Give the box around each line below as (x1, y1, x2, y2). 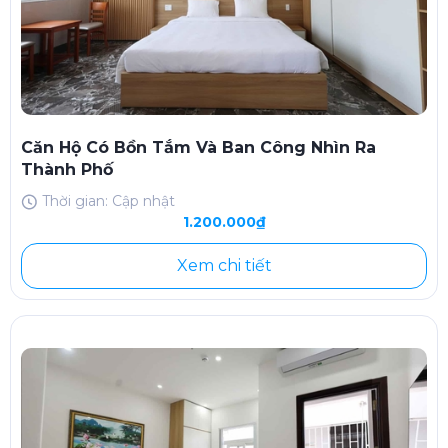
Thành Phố (21, 160, 113, 180)
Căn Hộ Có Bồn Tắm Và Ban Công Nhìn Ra (21, 138, 376, 158)
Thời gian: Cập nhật (42, 192, 175, 211)
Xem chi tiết (176, 256, 272, 276)
